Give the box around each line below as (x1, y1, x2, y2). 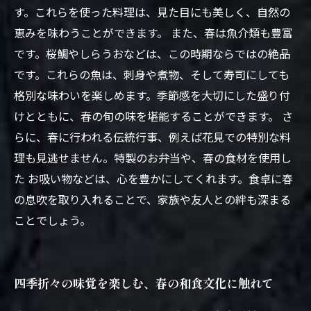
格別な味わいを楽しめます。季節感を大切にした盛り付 (14, 87, 290, 103)
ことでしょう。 (14, 212, 91, 228)
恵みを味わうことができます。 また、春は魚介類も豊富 (14, 24, 293, 41)
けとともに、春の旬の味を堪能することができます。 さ (14, 108, 293, 124)
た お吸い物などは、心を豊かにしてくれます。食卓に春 (14, 170, 293, 187)
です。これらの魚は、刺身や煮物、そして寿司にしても (14, 66, 289, 83)
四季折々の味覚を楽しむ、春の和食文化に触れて (14, 274, 274, 292)
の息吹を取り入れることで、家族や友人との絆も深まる (14, 191, 291, 208)
